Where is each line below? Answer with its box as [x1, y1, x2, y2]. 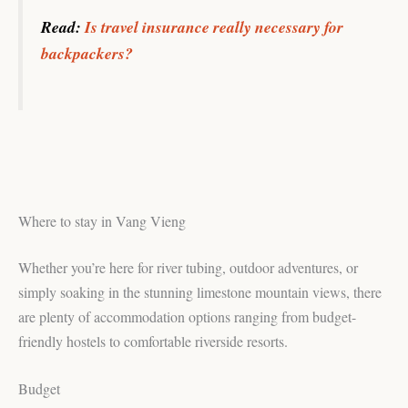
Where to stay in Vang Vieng [18, 210, 186, 230]
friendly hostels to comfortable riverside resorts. [18, 331, 288, 351]
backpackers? [41, 42, 133, 66]
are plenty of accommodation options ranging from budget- [18, 306, 356, 326]
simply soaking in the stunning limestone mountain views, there [18, 281, 382, 301]
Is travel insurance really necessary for [85, 15, 343, 39]
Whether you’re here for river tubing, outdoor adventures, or [18, 257, 358, 277]
